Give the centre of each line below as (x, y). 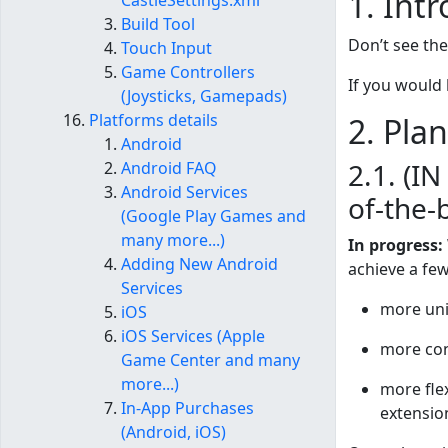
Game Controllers (188, 72)
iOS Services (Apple (193, 336)
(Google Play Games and (213, 216)
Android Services (184, 192)
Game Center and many (210, 360)
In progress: (395, 245)
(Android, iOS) (173, 432)
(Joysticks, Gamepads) (204, 96)
